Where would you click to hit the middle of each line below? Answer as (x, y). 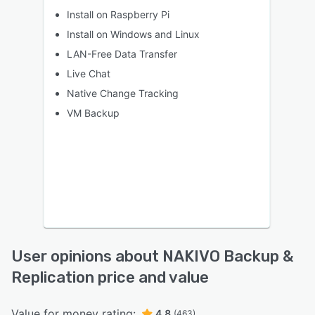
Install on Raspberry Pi (118, 14)
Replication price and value (110, 277)
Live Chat (89, 73)
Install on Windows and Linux (133, 34)
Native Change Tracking (123, 93)
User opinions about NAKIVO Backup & (153, 256)
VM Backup (93, 112)
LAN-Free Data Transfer (122, 53)
